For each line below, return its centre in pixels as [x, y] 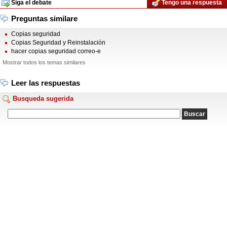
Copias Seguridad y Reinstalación [58, 43]
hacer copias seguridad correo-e [56, 51]
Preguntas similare [44, 18]
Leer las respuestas [46, 83]
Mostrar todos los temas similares [44, 62]
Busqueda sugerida [42, 99]
